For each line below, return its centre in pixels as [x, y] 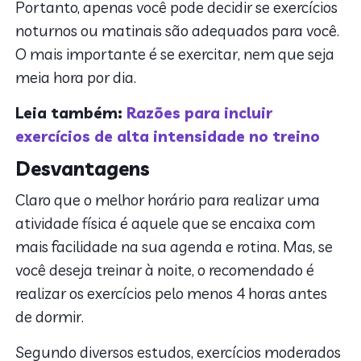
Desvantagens [83, 169]
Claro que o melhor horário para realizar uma [168, 200]
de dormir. [52, 317]
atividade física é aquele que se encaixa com [166, 224]
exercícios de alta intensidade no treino [168, 137]
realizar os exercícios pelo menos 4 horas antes [172, 294]
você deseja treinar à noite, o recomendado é [165, 270]
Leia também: [71, 113]
